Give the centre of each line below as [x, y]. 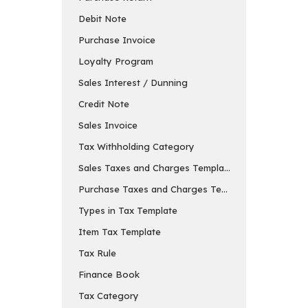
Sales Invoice [108, 125]
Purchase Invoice [117, 40]
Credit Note [104, 103]
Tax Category [109, 295]
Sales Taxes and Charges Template [156, 167]
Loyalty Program [116, 61]
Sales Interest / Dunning [133, 82]
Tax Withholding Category [136, 146]
